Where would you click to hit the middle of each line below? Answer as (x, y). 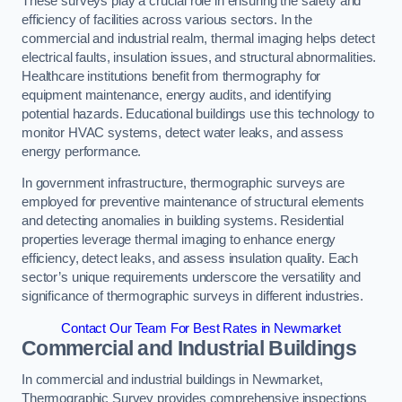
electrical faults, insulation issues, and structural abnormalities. (199, 57)
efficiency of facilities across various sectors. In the (167, 19)
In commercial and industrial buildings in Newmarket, (172, 380)
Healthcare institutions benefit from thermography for (171, 76)
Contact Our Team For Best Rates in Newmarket (201, 328)
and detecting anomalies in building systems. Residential (183, 221)
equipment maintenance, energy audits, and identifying (177, 95)
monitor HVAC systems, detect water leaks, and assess (183, 132)
